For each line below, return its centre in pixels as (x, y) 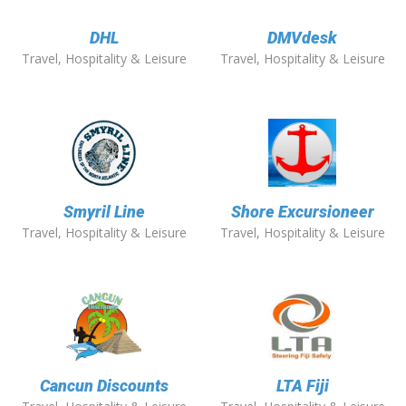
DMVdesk (302, 38)
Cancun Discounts (104, 386)
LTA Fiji (302, 386)
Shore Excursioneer (302, 212)
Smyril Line (104, 212)
